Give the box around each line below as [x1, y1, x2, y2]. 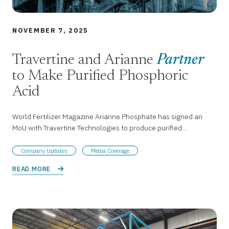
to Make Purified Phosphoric [12, 69, 188, 84]
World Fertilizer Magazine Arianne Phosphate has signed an [12, 112, 202, 122]
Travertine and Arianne [12, 53, 157, 68]
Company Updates [21, 147, 67, 154]
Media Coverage [91, 147, 129, 154]
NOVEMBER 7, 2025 [12, 26, 89, 35]
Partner [157, 53, 204, 68]
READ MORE [12, 164, 53, 173]
